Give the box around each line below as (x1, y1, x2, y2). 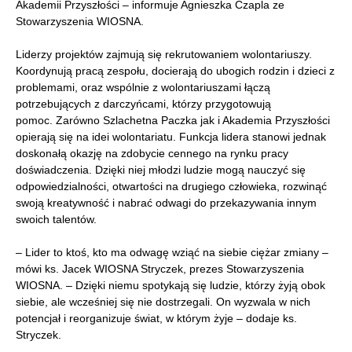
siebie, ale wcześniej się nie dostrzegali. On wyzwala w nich (16, 295, 310, 309)
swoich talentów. (16, 213, 97, 226)
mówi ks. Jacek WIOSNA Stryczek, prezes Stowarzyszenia (16, 262, 304, 276)
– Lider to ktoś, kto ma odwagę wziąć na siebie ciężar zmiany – (16, 246, 328, 259)
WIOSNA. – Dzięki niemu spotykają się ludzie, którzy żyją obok (16, 279, 325, 292)
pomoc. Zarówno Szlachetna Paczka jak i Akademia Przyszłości (16, 114, 330, 127)
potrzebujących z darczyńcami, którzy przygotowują (16, 97, 271, 111)
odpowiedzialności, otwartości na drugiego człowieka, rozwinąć (16, 180, 327, 193)
